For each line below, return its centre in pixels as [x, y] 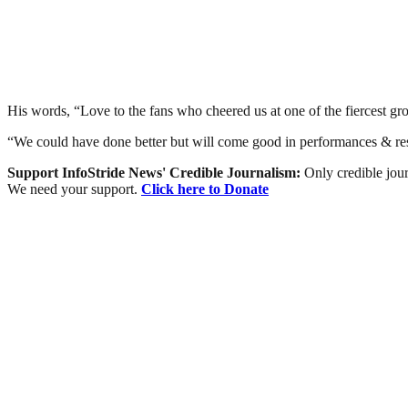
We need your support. [74, 189]
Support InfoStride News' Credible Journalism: [156, 172]
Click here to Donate [205, 189]
